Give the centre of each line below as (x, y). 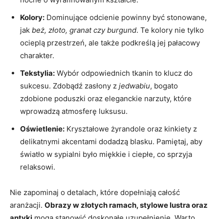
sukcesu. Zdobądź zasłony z (69, 86)
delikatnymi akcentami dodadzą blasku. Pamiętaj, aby (111, 142)
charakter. (37, 55)
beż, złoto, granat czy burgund (84, 30)
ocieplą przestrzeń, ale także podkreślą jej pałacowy (110, 43)
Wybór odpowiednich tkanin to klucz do (124, 73)
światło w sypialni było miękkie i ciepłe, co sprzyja (106, 154)
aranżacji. (27, 205)
